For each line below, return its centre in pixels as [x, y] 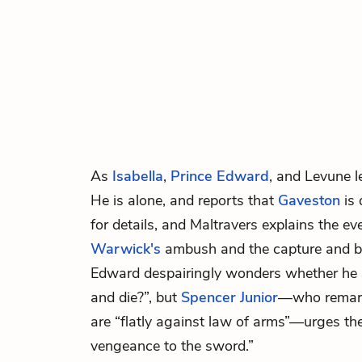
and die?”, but [136, 297]
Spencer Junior [229, 297]
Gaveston [309, 200]
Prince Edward [220, 176]
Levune [328, 176]
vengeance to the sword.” [172, 346]
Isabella [138, 176]
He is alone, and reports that [184, 200]
